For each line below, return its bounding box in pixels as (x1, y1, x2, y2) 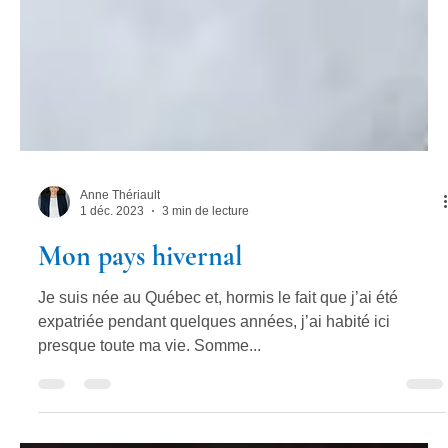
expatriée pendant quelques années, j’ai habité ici (38, 352, 390, 370)
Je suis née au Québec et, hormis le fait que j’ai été (38, 328, 398, 346)
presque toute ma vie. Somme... (38, 376, 261, 394)
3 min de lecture (162, 244, 249, 259)
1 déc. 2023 (80, 244, 144, 259)
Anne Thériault (80, 227, 160, 242)
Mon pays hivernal (38, 278, 243, 313)
